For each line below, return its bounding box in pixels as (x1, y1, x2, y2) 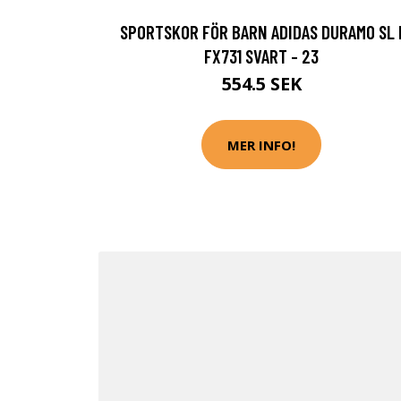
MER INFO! (227, 135, 295, 154)
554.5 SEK (221, 72, 302, 96)
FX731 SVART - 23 (204, 45, 319, 67)
